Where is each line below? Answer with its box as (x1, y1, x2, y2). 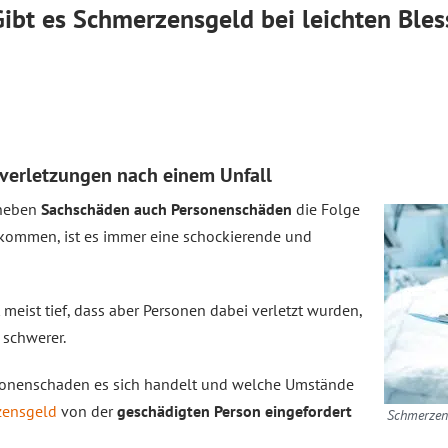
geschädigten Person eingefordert (117, 401, 352, 421)
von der (57, 401, 117, 421)
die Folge (292, 199, 360, 219)
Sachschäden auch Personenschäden (41, 199, 292, 219)
